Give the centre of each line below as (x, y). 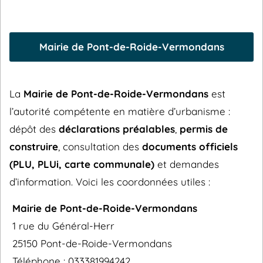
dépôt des (34, 129)
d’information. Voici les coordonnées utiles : (110, 182)
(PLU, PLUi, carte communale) (82, 164)
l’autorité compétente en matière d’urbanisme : (120, 111)
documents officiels (190, 146)
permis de (204, 129)
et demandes (187, 164)
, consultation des (100, 146)
